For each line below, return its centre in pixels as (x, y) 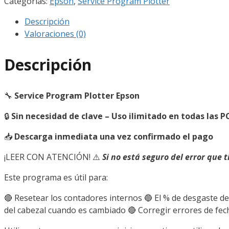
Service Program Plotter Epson (77, 96)
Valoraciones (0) (55, 33)
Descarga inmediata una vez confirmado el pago (114, 137)
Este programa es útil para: (56, 178)
